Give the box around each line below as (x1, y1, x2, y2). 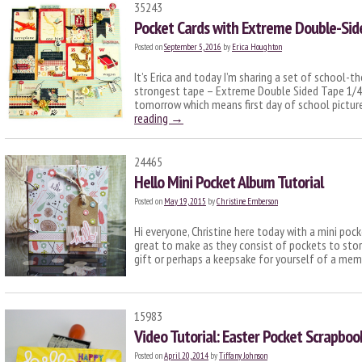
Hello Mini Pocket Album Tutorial (134, 170, 323, 193)
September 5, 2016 (164, 41, 221, 53)
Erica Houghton (232, 41, 282, 53)
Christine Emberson (217, 196, 278, 207)
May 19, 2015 (164, 196, 206, 207)
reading (134, 110, 170, 126)
